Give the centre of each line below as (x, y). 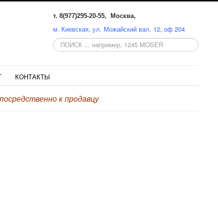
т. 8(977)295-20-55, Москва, (94, 16)
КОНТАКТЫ (33, 77)
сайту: (62, 60)
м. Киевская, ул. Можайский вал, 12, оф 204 (119, 29)
